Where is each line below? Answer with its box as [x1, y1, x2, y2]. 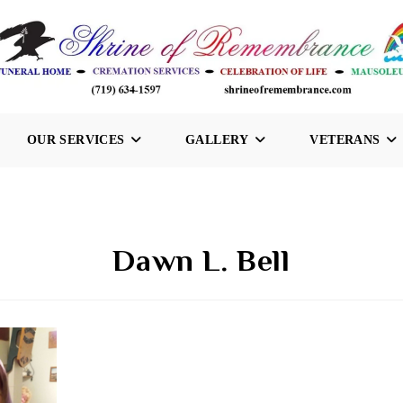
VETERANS [309, 133, 381, 147]
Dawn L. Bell [112, 243, 291, 277]
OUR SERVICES [26, 133, 125, 147]
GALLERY [185, 133, 249, 147]
